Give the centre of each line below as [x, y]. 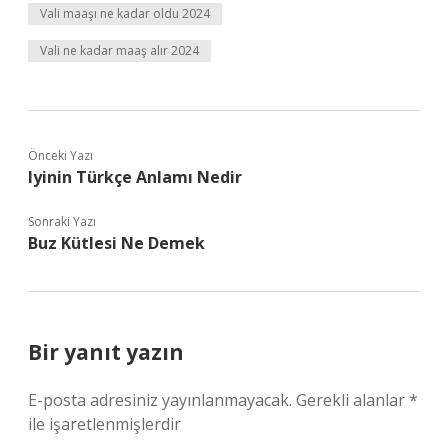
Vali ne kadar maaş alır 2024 [119, 50]
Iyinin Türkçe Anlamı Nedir [135, 177]
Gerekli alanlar [352, 400]
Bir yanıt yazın [106, 352]
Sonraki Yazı [62, 221]
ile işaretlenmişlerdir [104, 424]
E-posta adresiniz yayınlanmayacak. [160, 400]
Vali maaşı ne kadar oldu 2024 [125, 13]
